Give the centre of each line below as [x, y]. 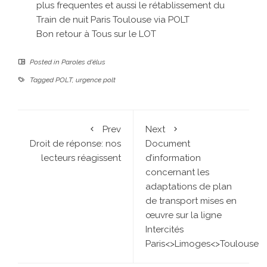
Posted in [45, 62]
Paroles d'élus [83, 62]
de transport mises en [191, 201]
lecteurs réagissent [81, 158]
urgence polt [96, 80]
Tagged [42, 80]
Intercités [164, 229]
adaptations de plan [189, 186]
